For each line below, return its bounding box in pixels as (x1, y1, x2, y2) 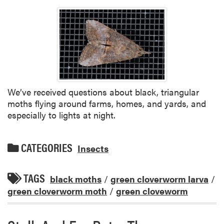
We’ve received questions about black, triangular (7, 85, 199, 98)
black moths (50, 172, 101, 185)
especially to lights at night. (7, 108, 115, 121)
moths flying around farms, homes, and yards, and (7, 96, 206, 109)
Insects (77, 142, 108, 154)
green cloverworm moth (7, 184, 107, 197)
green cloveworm (116, 184, 188, 197)
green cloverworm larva (110, 172, 208, 185)
